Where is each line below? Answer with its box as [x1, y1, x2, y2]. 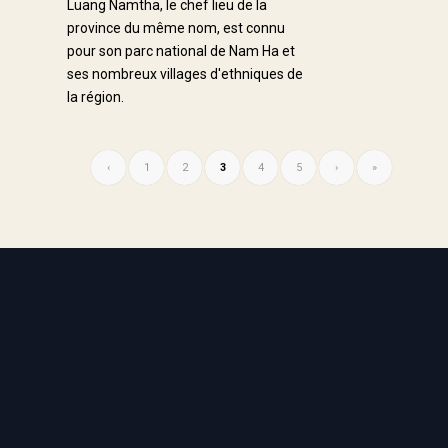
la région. [67, 88, 124, 105]
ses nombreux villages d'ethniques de [67, 65, 303, 82]
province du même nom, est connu [67, 19, 285, 36]
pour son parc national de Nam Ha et [67, 42, 295, 59]
